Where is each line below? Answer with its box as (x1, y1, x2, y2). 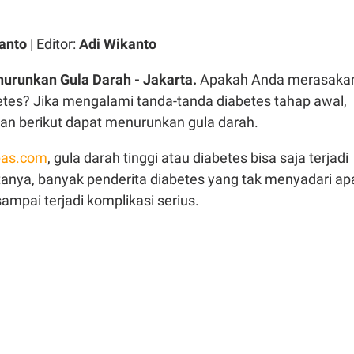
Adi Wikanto (79, 36, 156, 52)
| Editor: (27, 36, 79, 52)
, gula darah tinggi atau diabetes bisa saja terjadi (47, 149, 348, 166)
